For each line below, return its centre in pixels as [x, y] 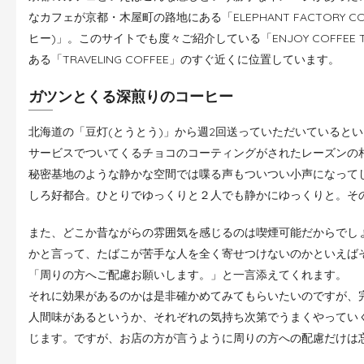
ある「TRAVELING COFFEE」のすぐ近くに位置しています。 [184, 59]
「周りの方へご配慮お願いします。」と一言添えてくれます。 [188, 274]
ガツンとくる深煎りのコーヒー [131, 96]
